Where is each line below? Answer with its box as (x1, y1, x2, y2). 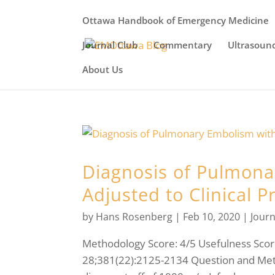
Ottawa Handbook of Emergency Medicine (82, 14, 269, 26)
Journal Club (82, 39, 138, 51)
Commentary (153, 39, 212, 51)
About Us (82, 63, 123, 76)
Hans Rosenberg (96, 210, 173, 223)
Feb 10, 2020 (183, 210, 241, 223)
